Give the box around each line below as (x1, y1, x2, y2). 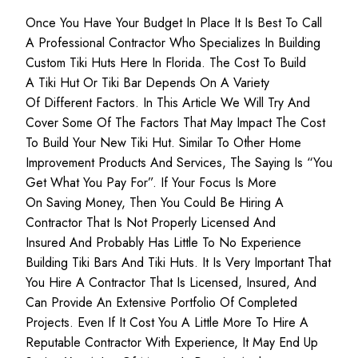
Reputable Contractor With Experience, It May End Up (26, 333, 318, 352)
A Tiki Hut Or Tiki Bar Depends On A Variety (26, 74, 269, 93)
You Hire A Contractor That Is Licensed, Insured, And (26, 273, 316, 292)
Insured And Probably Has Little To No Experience (26, 233, 301, 253)
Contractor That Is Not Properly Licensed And (26, 213, 276, 233)
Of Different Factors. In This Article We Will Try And (26, 93, 310, 113)
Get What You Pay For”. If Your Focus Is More (26, 173, 276, 193)
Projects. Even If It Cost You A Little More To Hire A (26, 313, 308, 332)
